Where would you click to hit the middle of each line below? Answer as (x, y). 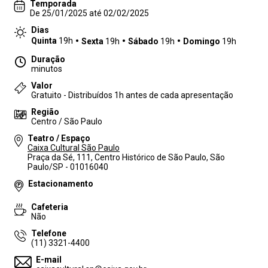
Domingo (202, 41)
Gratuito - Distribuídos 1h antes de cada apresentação (132, 95)
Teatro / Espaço (59, 138)
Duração (48, 59)
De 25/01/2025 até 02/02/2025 (89, 13)
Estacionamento (61, 184)
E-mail (49, 260)
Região (45, 112)
